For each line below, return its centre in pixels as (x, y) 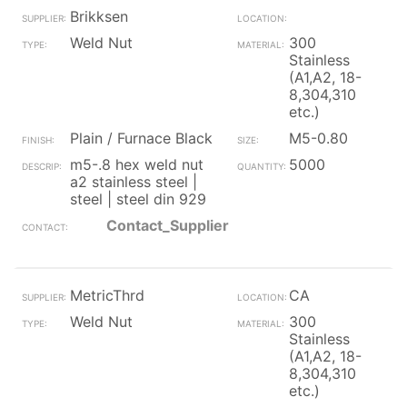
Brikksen (99, 16)
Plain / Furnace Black (141, 138)
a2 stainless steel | (134, 182)
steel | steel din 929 (138, 199)
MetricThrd (107, 295)
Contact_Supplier (168, 225)
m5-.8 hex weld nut (137, 164)
